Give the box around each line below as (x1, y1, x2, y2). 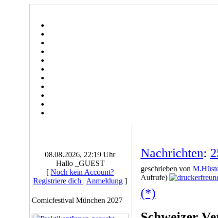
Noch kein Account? (51, 168, 114, 176)
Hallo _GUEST (55, 159, 105, 167)
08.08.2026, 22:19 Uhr (45, 150, 115, 159)
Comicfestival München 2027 (31, 196, 123, 204)
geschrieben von (140, 164, 193, 173)
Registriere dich (33, 177, 83, 185)
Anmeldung (86, 177, 123, 185)
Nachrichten (140, 146, 203, 160)
